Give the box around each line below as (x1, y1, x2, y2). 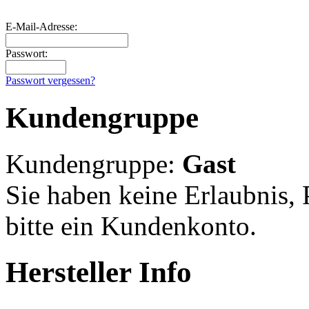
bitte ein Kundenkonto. (6, 210, 257, 241)
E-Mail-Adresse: (6, 21, 77, 33)
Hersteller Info (6, 255, 192, 288)
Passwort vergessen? (6, 74, 95, 87)
